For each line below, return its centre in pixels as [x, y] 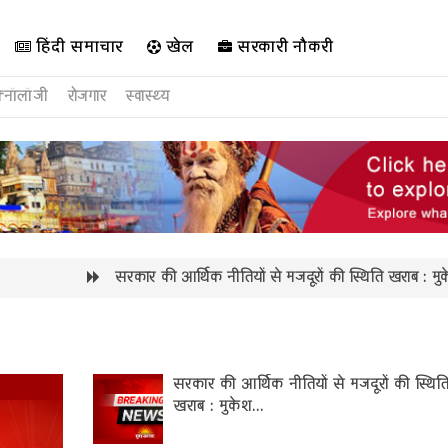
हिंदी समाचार [77, 46]
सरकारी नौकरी [283, 46]
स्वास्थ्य [148, 97]
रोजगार [87, 97]
